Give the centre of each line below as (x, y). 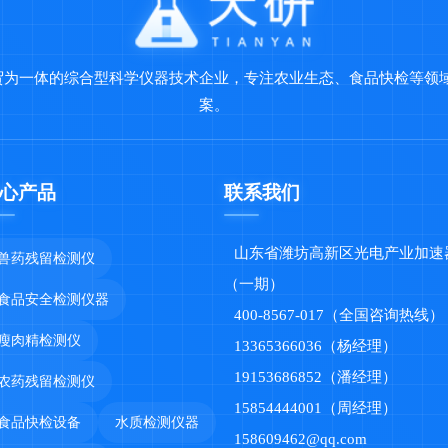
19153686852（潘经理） (315, 377)
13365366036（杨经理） (315, 346)
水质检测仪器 (157, 422)
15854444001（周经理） (315, 408)
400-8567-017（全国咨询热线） (339, 315)
